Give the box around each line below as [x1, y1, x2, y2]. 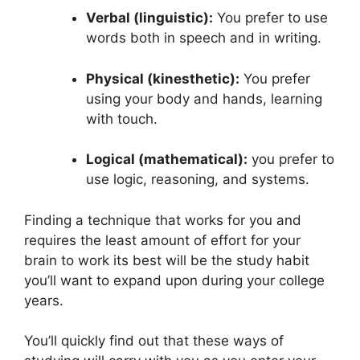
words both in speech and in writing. [85, 30, 321, 47]
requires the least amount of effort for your [24, 231, 301, 248]
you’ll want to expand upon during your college [24, 272, 325, 288]
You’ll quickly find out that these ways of [24, 333, 284, 350]
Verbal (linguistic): [85, 10, 213, 27]
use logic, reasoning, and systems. [85, 171, 309, 188]
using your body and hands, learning [85, 90, 322, 107]
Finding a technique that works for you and [24, 211, 301, 228]
